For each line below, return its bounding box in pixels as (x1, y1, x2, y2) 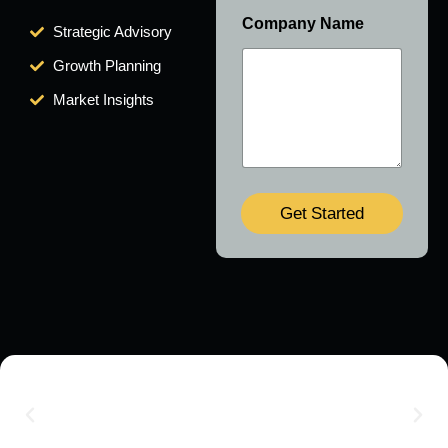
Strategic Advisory (52, 22, 172, 40)
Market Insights (52, 90, 154, 108)
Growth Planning (52, 56, 161, 74)
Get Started (280, 204, 364, 224)
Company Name (241, 14, 364, 32)
